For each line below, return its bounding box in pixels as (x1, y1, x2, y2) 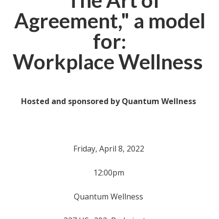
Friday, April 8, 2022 (73, 143, 146, 154)
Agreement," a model (14, 8, 205, 33)
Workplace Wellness (12, 49, 207, 74)
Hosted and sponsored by (21, 96, 122, 107)
